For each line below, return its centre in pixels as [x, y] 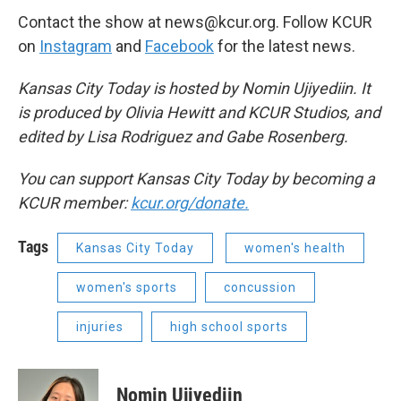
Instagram [76, 46]
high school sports [229, 327]
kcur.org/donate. [190, 203]
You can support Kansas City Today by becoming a [196, 179]
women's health [295, 248]
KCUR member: [74, 203]
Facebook [179, 46]
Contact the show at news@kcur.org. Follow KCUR [195, 22]
